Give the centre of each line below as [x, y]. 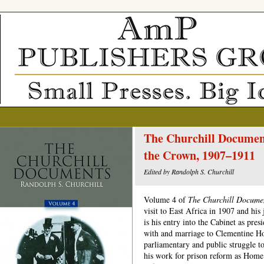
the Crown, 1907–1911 [199, 155]
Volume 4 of [166, 199]
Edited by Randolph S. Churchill [189, 171]
